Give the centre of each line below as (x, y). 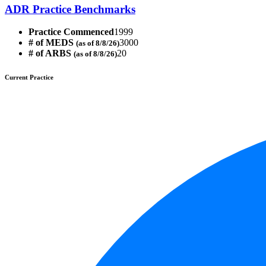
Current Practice (29, 77)
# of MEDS (52, 43)
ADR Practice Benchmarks (70, 9)
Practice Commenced (71, 32)
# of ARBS (51, 53)
